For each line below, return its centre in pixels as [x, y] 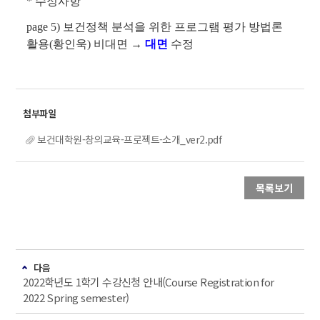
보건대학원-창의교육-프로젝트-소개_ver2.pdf [130, 140]
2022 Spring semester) [76, 298]
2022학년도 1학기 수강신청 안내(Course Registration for [149, 282]
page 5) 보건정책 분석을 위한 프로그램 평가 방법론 [155, 27]
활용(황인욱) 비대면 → [86, 44]
